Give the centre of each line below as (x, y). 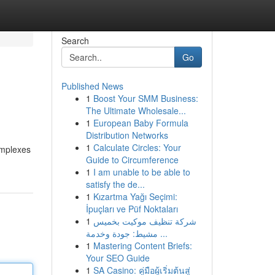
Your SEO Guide (118, 258)
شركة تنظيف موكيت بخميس (145, 221)
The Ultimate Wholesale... (136, 110)
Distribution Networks (127, 135)
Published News (92, 86)
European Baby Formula (141, 123)
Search (75, 41)
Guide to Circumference (132, 160)
